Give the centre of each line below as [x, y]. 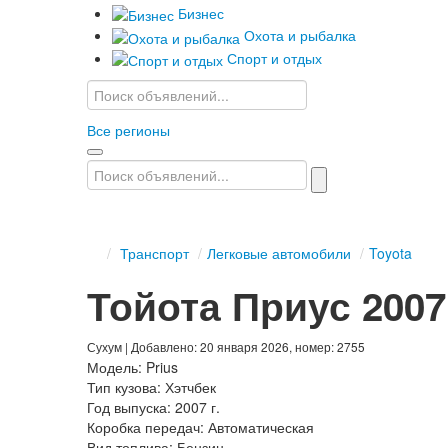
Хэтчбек [192, 386]
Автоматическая [263, 426]
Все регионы [128, 129]
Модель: [114, 366]
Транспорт [154, 252]
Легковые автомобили [279, 252]
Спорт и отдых [274, 57]
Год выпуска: [129, 406]
